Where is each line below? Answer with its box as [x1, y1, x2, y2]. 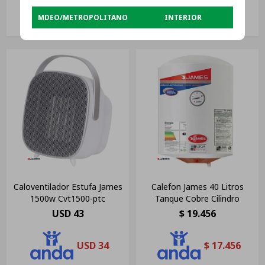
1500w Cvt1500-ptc [30, 193, 105, 205]
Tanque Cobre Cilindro [155, 193, 240, 205]
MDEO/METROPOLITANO [38, 12, 128, 22]
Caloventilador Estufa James [13, 181, 122, 193]
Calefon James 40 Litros [151, 181, 244, 193]
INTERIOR [164, 12, 202, 22]
